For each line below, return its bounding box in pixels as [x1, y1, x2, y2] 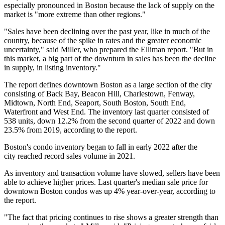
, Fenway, [164, 89, 195, 98]
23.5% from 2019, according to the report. [4, 126, 137, 135]
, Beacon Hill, [77, 89, 124, 98]
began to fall [87, 143, 126, 152]
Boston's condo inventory [4, 143, 87, 152]
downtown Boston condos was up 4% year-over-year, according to [4, 187, 215, 196]
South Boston [103, 98, 146, 107]
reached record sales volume [18, 152, 107, 161]
